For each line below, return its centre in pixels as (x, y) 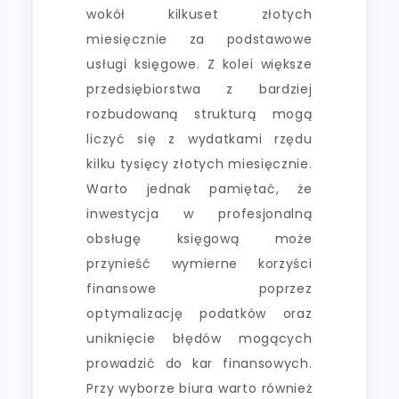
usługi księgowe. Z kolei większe (199, 65)
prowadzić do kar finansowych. (199, 364)
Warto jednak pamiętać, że (199, 189)
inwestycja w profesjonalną (199, 214)
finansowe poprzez (199, 289)
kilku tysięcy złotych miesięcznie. (199, 164)
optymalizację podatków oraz (199, 314)
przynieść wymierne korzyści (199, 264)
